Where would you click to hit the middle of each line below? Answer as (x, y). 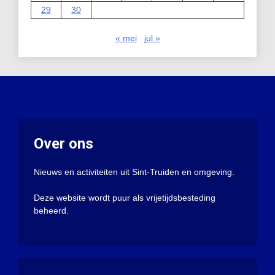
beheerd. (51, 210)
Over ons (64, 143)
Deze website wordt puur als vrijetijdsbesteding (125, 197)
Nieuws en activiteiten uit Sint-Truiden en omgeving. (134, 172)
